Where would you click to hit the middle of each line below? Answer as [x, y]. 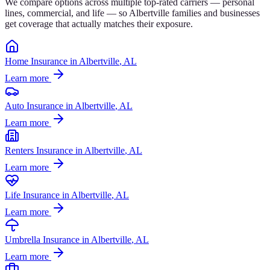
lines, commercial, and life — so [67, 13]
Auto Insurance [34, 105]
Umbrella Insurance [42, 239]
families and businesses [216, 13]
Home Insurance [36, 61]
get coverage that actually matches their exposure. [99, 24]
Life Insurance [32, 195]
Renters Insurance [39, 150]
